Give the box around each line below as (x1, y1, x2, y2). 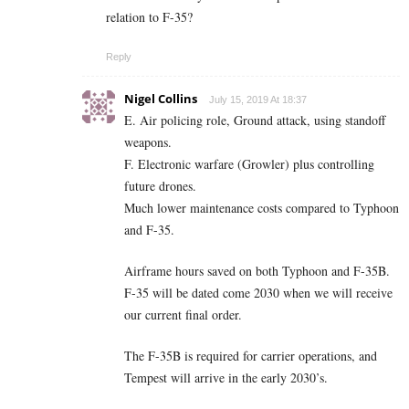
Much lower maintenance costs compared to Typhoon (124, 199, 399, 217)
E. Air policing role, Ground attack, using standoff (124, 111, 385, 130)
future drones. (124, 177, 196, 195)
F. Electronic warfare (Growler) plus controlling (124, 155, 374, 173)
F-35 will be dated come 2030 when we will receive (124, 284, 393, 302)
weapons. (124, 133, 172, 152)
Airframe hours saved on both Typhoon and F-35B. (124, 262, 390, 280)
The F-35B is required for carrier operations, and (124, 347, 377, 365)
